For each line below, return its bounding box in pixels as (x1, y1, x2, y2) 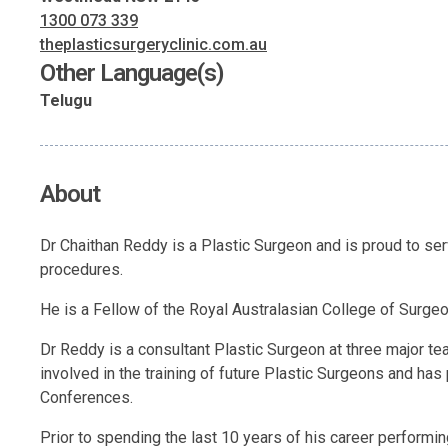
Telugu (40, 91, 92, 111)
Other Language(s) (40, 59, 224, 88)
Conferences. (40, 388, 133, 408)
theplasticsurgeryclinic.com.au (40, 35, 267, 55)
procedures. (40, 260, 123, 280)
